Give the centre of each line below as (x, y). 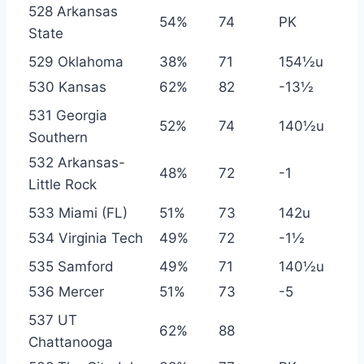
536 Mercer (66, 291)
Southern (58, 137)
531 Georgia (68, 115)
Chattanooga (71, 342)
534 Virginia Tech (86, 238)
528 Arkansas (73, 11)
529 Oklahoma (76, 61)
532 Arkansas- (77, 162)
